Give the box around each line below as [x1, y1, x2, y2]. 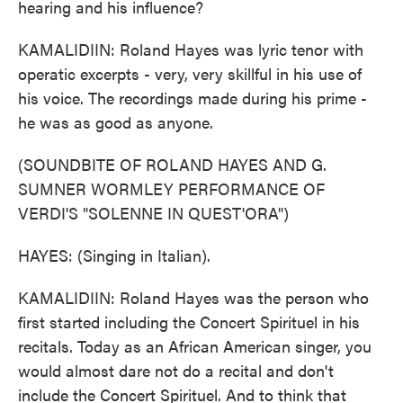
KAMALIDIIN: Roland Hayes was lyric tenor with [18, 38, 363, 60]
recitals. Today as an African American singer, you [18, 335, 372, 357]
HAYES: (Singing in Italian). [18, 244, 210, 266]
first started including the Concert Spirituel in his [18, 310, 360, 333]
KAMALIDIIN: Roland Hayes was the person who [18, 286, 369, 309]
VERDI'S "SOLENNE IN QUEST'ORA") [18, 201, 289, 224]
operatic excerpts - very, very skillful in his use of [18, 62, 362, 85]
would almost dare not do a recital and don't [18, 359, 334, 381]
